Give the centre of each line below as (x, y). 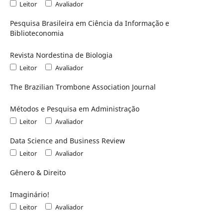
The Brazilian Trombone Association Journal (83, 87)
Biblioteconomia (37, 33)
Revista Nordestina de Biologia (61, 55)
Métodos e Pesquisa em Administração (74, 109)
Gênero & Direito (38, 172)
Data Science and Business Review (67, 140)
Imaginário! (29, 194)
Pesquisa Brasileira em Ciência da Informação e (89, 23)
